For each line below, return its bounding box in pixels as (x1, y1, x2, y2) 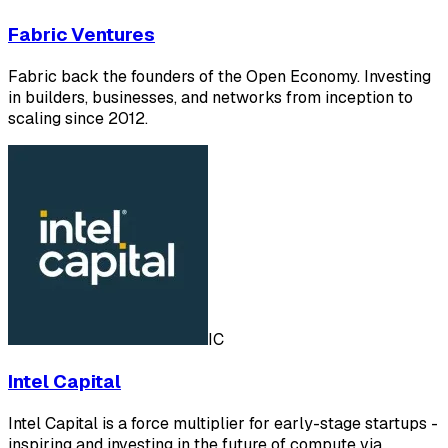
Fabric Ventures (8, 22, 155, 48)
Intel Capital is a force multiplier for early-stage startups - (8, 412, 438, 434)
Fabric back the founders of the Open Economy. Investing (8, 66, 431, 88)
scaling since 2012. (8, 108, 148, 130)
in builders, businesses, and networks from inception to (8, 87, 413, 109)
